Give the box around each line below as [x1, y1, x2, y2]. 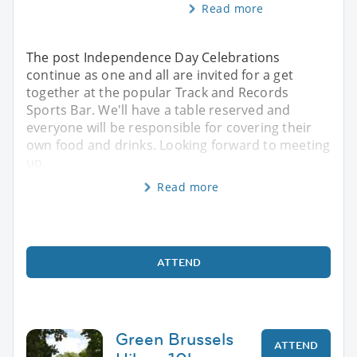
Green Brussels [116, 327, 233, 351]
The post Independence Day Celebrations [26, 48, 280, 66]
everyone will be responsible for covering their [26, 118, 312, 136]
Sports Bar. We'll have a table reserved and [26, 100, 291, 119]
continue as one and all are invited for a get [26, 65, 294, 84]
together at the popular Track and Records [26, 83, 289, 101]
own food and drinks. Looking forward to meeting [26, 135, 331, 154]
